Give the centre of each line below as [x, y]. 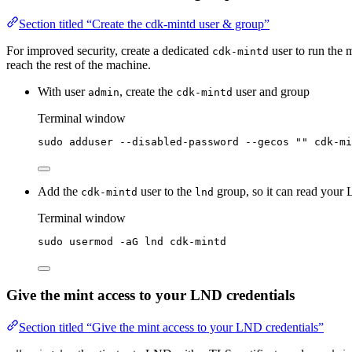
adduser [91, 142]
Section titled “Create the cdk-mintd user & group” [144, 24]
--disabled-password [179, 142]
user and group [271, 92]
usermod [91, 242]
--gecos [267, 142]
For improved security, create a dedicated [109, 51]
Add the [59, 192]
